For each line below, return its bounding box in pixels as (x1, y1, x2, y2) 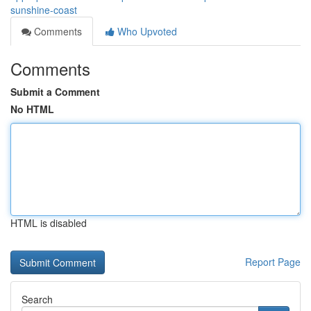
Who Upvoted (115, 24, 177, 38)
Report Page (245, 255, 301, 269)
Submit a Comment (10, 85, 100, 99)
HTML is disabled (10, 216, 87, 230)
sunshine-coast (10, 3, 77, 17)
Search (22, 292, 53, 306)
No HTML (10, 102, 54, 116)
